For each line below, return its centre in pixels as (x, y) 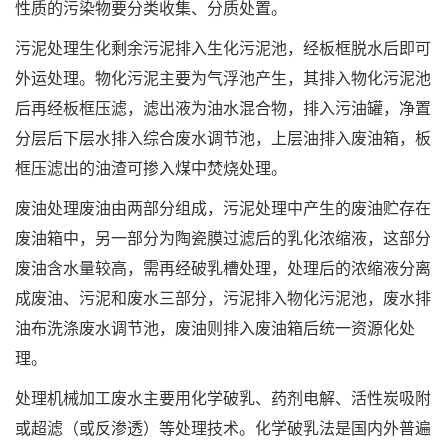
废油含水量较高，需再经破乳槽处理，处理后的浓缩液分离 (223, 267)
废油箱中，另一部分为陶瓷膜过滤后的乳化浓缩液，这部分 (223, 237)
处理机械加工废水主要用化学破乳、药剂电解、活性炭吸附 (223, 397)
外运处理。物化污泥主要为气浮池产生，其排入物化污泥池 (223, 77)
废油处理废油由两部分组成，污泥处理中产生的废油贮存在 (223, 207)
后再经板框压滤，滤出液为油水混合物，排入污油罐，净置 (223, 107)
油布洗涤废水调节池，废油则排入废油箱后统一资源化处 (215, 327)
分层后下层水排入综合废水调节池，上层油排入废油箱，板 (223, 137)
